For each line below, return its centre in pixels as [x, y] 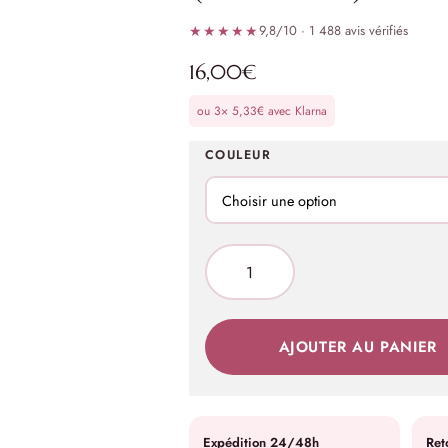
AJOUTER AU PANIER [357, 346]
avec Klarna [295, 111]
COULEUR [238, 155]
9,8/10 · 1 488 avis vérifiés [334, 30]
